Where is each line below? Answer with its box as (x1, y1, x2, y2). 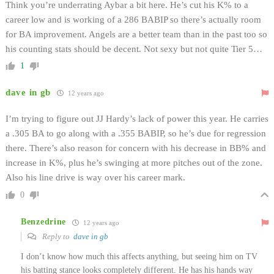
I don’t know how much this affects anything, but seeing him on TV (21, 251, 257, 261)
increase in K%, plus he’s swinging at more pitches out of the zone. (6, 157, 262, 168)
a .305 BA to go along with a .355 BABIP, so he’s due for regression (6, 128, 266, 138)
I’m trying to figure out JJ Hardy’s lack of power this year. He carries (6, 113, 268, 124)
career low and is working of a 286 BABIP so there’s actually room (6, 14, 261, 24)
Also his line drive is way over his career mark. (6, 172, 185, 182)
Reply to (40, 231, 73, 241)
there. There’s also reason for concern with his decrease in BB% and (6, 143, 266, 153)
